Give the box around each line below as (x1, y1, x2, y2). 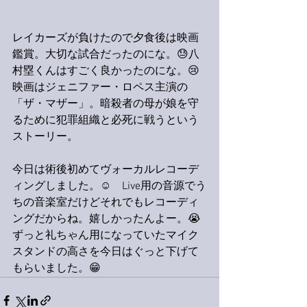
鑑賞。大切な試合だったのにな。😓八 (12, 48, 199, 62)
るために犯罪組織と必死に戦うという (12, 114, 199, 127)
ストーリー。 (12, 130, 78, 144)
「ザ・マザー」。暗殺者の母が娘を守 (12, 97, 199, 111)
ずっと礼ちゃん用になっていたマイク (12, 229, 199, 243)
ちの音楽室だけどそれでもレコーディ (12, 196, 199, 210)
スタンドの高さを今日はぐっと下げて (12, 245, 199, 259)
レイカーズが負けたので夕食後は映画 (12, 32, 199, 45)
